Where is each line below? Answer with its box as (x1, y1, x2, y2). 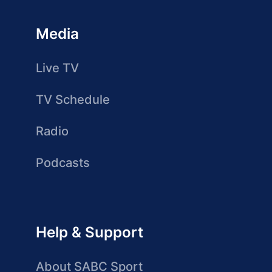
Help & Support (36, 223, 143, 241)
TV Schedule (36, 92, 110, 107)
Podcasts (36, 155, 90, 170)
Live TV (36, 61, 79, 75)
